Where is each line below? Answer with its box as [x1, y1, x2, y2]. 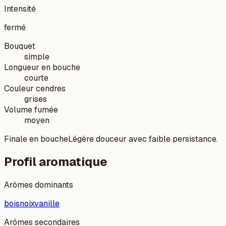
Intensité [4, 3, 36, 14]
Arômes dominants [4, 180, 73, 191]
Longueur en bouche [4, 62, 80, 73]
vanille [34, 198, 60, 209]
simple [24, 51, 49, 62]
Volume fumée [4, 104, 58, 115]
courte [24, 72, 48, 83]
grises [24, 93, 47, 104]
